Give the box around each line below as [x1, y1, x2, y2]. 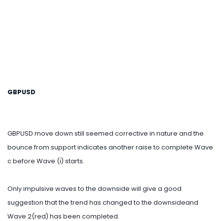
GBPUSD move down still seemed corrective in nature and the [7, 129, 204, 138]
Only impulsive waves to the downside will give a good [7, 184, 182, 193]
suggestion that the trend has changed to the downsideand [7, 198, 198, 207]
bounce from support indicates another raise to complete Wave [7, 143, 213, 152]
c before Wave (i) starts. [7, 157, 84, 166]
